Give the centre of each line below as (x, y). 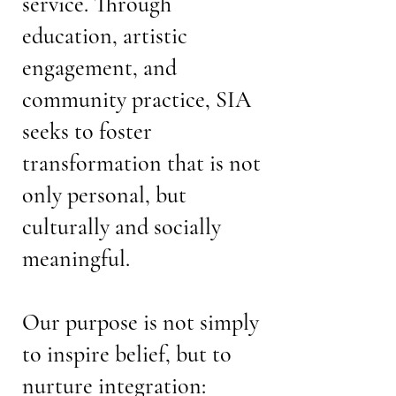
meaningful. (76, 259)
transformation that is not (141, 163)
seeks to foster (87, 131)
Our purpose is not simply (141, 322)
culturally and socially (122, 227)
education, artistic (105, 36)
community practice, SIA (137, 99)
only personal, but (104, 195)
